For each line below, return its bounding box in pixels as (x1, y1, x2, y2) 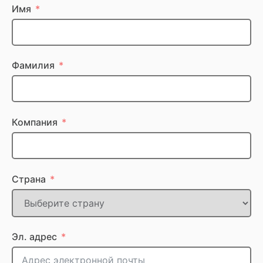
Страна (12, 173, 46, 185)
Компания (12, 116, 58, 129)
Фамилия (12, 59, 55, 72)
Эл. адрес (12, 231, 57, 243)
